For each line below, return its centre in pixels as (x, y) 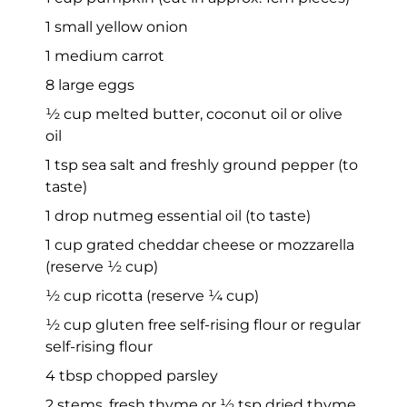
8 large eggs (90, 84)
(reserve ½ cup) (102, 266)
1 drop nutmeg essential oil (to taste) (178, 215)
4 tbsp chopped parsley (132, 375)
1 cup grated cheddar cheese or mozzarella (200, 244)
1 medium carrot (105, 55)
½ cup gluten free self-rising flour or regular (203, 324)
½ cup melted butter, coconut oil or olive (194, 114)
